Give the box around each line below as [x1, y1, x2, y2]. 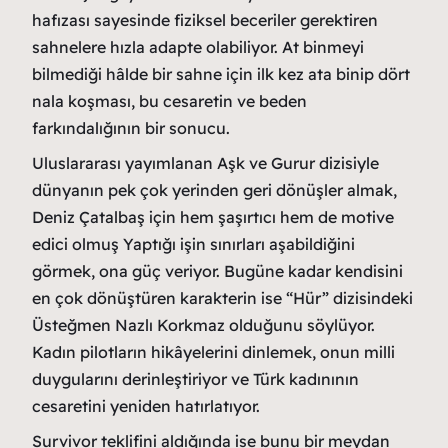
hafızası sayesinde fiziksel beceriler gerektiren [32, 10, 378, 30]
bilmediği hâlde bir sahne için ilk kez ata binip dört [32, 64, 410, 84]
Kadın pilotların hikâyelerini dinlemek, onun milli [32, 342, 395, 362]
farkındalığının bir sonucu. [32, 118, 230, 138]
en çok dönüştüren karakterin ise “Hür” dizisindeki [32, 288, 413, 308]
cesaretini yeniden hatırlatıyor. [32, 396, 260, 416]
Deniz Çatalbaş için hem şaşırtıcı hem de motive [32, 207, 394, 227]
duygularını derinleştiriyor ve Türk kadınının [32, 369, 359, 389]
